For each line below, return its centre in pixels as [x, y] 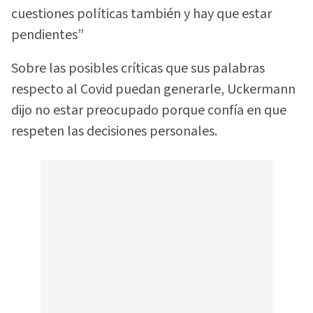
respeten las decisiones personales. [114, 132]
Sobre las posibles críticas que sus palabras [138, 69]
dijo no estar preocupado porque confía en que [149, 111]
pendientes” [48, 35]
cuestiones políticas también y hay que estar [141, 14]
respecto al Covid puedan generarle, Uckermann [153, 90]
